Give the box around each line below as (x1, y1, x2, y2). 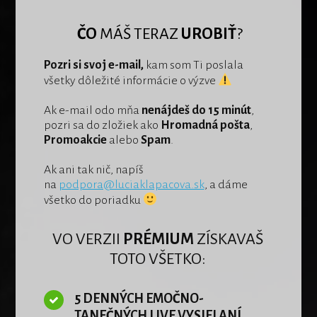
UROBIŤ (181, 25, 236, 42)
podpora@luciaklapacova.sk (58, 178, 204, 191)
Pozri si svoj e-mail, (43, 58, 146, 71)
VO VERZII (52, 230, 124, 248)
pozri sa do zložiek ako (43, 118, 161, 132)
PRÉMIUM (123, 230, 195, 248)
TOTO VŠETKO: (110, 250, 207, 267)
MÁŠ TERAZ (97, 25, 181, 42)
